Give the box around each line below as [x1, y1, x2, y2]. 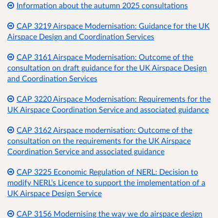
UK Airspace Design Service [7, 188, 102, 198]
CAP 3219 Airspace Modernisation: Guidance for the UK [16, 20, 210, 30]
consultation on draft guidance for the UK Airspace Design [7, 62, 207, 72]
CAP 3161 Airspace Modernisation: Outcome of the [16, 52, 193, 61]
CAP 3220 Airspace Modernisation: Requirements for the [16, 93, 211, 103]
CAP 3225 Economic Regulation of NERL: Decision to [16, 166, 198, 176]
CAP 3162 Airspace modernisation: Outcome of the [16, 125, 192, 134]
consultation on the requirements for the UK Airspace [7, 135, 191, 145]
